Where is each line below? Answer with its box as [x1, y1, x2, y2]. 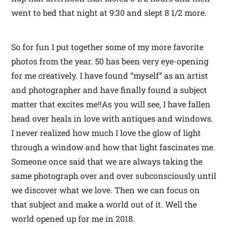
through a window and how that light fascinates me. [11, 141, 216, 152]
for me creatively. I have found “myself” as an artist [11, 70, 209, 81]
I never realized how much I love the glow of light [11, 127, 201, 138]
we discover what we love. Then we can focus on [11, 184, 200, 195]
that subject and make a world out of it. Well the [11, 198, 197, 210]
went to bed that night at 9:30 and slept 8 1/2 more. [11, 7, 207, 18]
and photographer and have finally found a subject [11, 84, 208, 95]
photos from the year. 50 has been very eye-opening [11, 55, 209, 66]
